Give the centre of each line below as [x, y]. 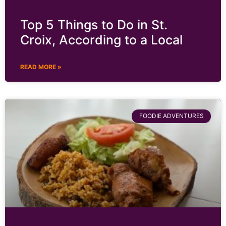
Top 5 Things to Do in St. [94, 25]
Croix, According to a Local [101, 40]
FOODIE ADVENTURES [171, 116]
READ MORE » [41, 67]
